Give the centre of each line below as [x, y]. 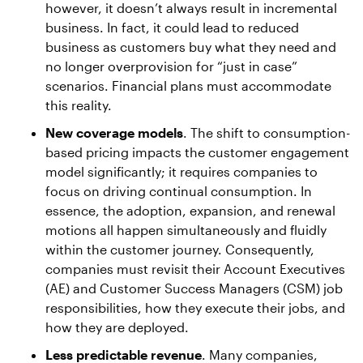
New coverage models [114, 132]
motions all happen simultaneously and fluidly [186, 230]
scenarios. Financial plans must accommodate [188, 85]
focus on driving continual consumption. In [179, 191]
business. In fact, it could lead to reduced [172, 27]
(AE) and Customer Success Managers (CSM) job [194, 288]
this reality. [79, 105]
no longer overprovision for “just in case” [171, 66]
